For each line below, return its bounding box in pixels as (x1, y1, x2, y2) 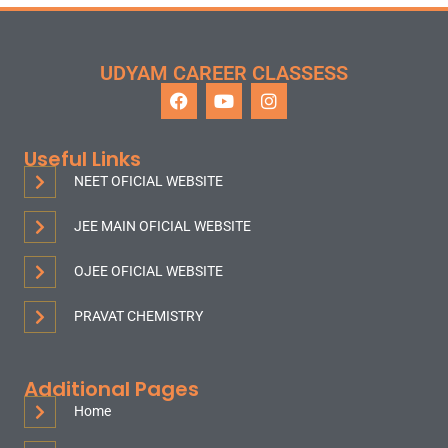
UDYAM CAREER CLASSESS (100, 61, 348, 86)
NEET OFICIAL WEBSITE (74, 173, 223, 190)
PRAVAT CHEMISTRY (74, 308, 203, 325)
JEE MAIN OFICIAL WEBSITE (74, 218, 251, 235)
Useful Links (24, 145, 141, 174)
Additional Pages (24, 375, 199, 404)
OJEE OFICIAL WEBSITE (74, 263, 223, 280)
